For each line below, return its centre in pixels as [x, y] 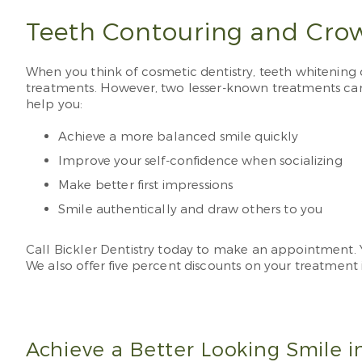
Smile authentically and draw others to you [191, 209]
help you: [55, 104]
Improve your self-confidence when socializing [200, 161]
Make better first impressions [146, 185]
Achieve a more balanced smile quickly [179, 137]
